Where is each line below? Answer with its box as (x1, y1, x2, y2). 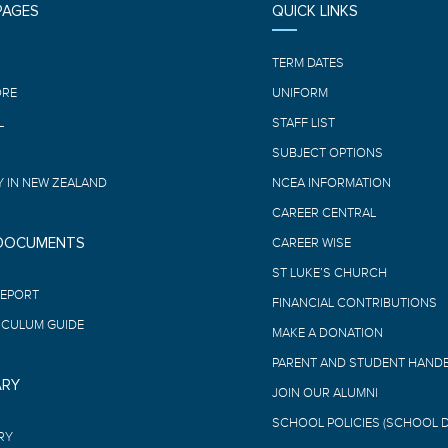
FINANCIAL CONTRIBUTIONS (271, 296, 437, 311)
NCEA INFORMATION (271, 176, 391, 191)
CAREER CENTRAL (271, 206, 376, 221)
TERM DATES (271, 56, 344, 71)
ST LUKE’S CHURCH (271, 266, 387, 281)
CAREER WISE (271, 236, 351, 251)
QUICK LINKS (271, 4, 358, 20)
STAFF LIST (271, 116, 335, 131)
